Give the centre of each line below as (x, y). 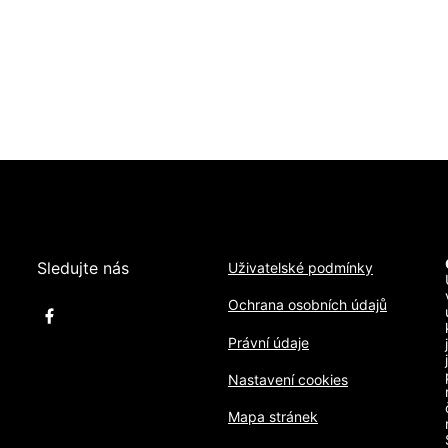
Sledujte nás (82, 268)
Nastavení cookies (287, 379)
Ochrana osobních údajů (307, 305)
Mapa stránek (272, 416)
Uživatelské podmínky (300, 268)
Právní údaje (268, 342)
